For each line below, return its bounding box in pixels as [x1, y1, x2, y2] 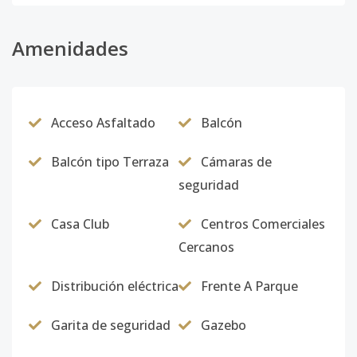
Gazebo [201, 316, 246, 334]
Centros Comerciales [201, 215, 325, 233]
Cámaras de [201, 153, 272, 171]
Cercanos [178, 238, 234, 256]
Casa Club [51, 215, 109, 233]
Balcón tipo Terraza [51, 153, 169, 171]
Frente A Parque [201, 277, 298, 295]
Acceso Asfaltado [51, 114, 155, 131]
